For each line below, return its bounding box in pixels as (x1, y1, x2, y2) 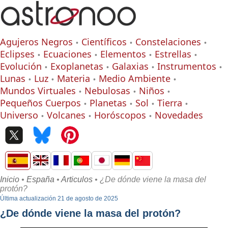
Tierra (157, 97, 182, 109)
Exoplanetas (50, 60, 103, 72)
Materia (57, 72, 90, 84)
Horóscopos (94, 109, 146, 121)
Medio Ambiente (99, 72, 170, 84)
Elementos (100, 48, 146, 60)
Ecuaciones (43, 48, 92, 60)
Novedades (155, 109, 203, 121)
